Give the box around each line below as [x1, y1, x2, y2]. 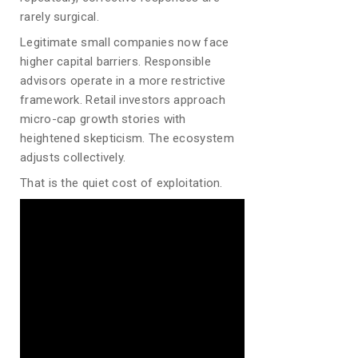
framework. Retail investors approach [20, 93, 225, 107]
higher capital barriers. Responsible [20, 54, 211, 69]
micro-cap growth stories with [20, 112, 186, 126]
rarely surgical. [20, 10, 99, 24]
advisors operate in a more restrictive [20, 74, 226, 88]
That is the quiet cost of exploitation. [20, 176, 223, 190]
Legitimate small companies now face [20, 35, 229, 50]
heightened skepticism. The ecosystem [20, 131, 234, 145]
